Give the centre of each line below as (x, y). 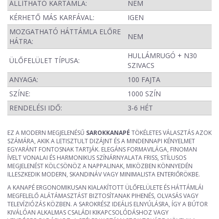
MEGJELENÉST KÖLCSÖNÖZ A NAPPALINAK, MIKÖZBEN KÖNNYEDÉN (100, 166)
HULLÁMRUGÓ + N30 (162, 55)
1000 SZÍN (144, 93)
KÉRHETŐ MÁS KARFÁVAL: (52, 17)
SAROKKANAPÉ (108, 132)
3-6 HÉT (140, 108)
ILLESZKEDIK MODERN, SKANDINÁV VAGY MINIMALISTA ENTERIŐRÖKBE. (104, 174)
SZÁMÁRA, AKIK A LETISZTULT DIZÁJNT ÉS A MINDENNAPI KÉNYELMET (101, 141)
